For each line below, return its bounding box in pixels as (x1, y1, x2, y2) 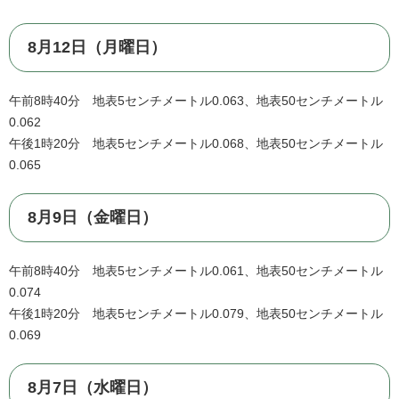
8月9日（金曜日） (28, 208, 158, 227)
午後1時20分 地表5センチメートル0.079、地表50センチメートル (9, 306, 383, 322)
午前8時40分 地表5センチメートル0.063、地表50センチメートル (9, 94, 383, 109)
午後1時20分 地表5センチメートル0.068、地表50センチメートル (9, 136, 383, 151)
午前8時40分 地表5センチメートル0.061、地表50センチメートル (9, 264, 383, 279)
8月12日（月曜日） (28, 38, 167, 57)
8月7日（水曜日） (28, 379, 158, 397)
